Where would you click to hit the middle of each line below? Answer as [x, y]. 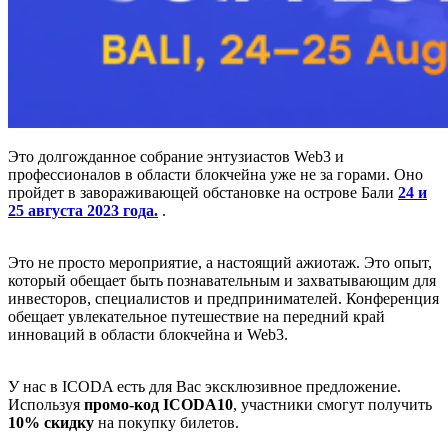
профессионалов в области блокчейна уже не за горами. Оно [215, 174]
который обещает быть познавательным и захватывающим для [222, 280]
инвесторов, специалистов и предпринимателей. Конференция [223, 298]
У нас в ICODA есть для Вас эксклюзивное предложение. [204, 386]
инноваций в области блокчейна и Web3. [148, 334]
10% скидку [51, 422]
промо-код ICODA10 [158, 404]
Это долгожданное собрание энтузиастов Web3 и [176, 156]
